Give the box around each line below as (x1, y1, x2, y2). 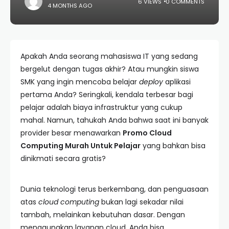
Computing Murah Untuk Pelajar (20, 141, 141, 151)
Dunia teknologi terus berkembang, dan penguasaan (20, 184, 209, 194)
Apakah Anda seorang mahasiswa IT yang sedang (20, 51, 198, 61)
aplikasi (163, 77, 191, 87)
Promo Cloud (123, 128, 172, 138)
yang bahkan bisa (141, 141, 205, 151)
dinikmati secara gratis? (20, 153, 106, 164)
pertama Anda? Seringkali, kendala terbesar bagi (20, 89, 193, 100)
